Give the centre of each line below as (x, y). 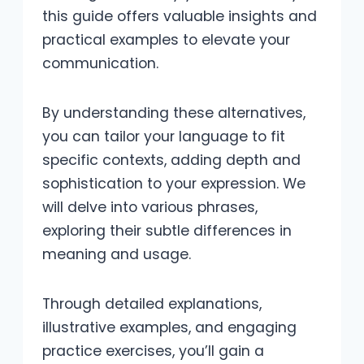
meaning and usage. (117, 255)
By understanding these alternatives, (174, 113)
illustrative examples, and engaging (169, 328)
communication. (100, 64)
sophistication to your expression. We (174, 184)
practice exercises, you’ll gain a (153, 351)
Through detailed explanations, (152, 304)
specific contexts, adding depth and (171, 160)
